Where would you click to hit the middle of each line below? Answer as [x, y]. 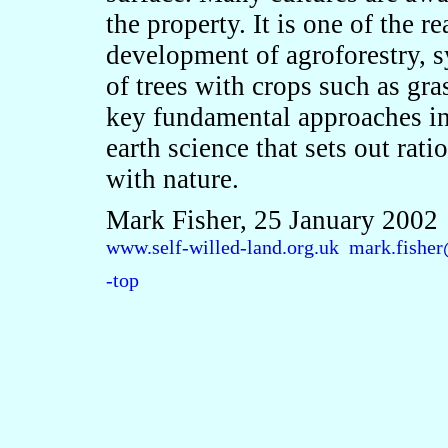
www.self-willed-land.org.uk [222, 247]
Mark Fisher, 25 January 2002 [272, 220]
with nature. [172, 179]
